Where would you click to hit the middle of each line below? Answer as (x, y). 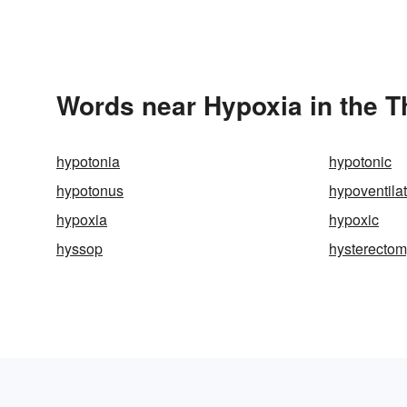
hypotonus (90, 190)
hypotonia (88, 161)
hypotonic (360, 161)
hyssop (79, 248)
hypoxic (354, 219)
